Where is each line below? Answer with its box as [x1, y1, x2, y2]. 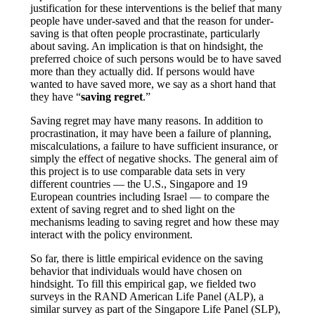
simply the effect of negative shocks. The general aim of [30, 152, 278, 165]
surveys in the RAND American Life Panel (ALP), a [30, 290, 264, 302]
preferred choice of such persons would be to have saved [30, 52, 281, 65]
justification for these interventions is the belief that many [30, 1, 282, 14]
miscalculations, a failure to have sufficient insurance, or [30, 139, 278, 152]
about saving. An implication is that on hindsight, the [30, 39, 263, 52]
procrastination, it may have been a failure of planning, [30, 127, 271, 139]
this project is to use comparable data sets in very [30, 165, 245, 177]
